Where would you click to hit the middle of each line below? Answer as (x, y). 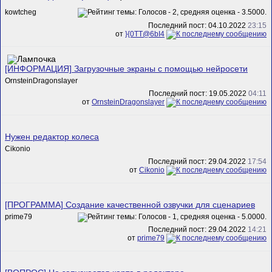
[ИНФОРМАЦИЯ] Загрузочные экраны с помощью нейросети (126, 69)
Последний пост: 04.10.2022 (198, 25)
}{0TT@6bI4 (145, 34)
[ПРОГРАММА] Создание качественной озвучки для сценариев (130, 205)
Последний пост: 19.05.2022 (199, 94)
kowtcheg (21, 12)
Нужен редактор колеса (52, 137)
